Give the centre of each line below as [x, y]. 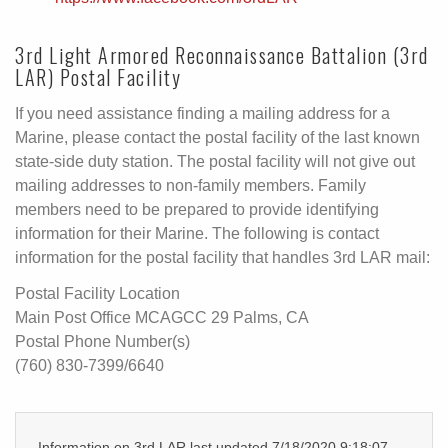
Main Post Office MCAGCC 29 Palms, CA [162, 317]
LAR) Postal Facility [98, 76]
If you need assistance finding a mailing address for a [202, 113]
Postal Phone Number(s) [102, 341]
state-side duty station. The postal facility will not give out [215, 161]
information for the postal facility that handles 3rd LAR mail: [222, 257]
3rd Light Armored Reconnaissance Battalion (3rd [222, 54]
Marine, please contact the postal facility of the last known [217, 137]
